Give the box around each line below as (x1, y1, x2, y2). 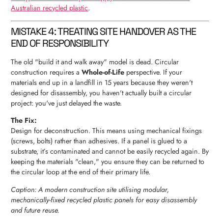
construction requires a (11, 67, 82, 77)
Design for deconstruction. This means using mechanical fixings (11, 126, 202, 136)
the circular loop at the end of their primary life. (11, 167, 151, 177)
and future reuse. (11, 205, 60, 215)
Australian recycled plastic (11, 3, 88, 13)
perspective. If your (124, 67, 183, 77)
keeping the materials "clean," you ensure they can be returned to (11, 157, 205, 167)
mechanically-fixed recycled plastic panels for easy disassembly (11, 194, 197, 205)
